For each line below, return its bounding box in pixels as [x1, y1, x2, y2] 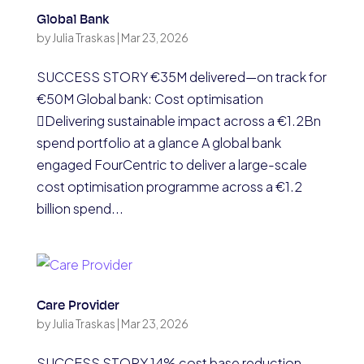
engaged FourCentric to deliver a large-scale [36, 156, 307, 174]
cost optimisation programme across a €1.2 [36, 178, 302, 196]
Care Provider [36, 300, 119, 314]
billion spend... [36, 200, 123, 218]
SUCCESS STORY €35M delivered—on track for [36, 68, 327, 86]
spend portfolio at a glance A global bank [36, 134, 281, 152]
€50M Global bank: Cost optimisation [36, 90, 263, 108]
